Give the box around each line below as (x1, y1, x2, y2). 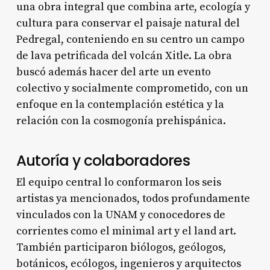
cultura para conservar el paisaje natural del (16, 16, 240, 30)
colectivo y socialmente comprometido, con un (16, 81, 248, 95)
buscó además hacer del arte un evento (16, 64, 211, 79)
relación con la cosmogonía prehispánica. (16, 113, 226, 128)
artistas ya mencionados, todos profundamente (16, 191, 250, 206)
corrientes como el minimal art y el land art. (16, 224, 236, 238)
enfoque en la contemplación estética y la (16, 97, 224, 111)
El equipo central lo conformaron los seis (16, 175, 221, 189)
